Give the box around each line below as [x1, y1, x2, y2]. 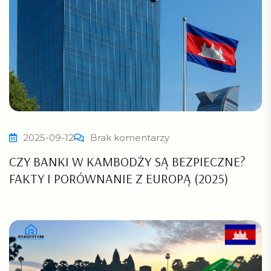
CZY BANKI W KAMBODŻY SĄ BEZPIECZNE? [9, 152, 246, 170]
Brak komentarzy [90, 131, 169, 143]
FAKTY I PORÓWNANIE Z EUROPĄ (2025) [9, 169, 229, 187]
